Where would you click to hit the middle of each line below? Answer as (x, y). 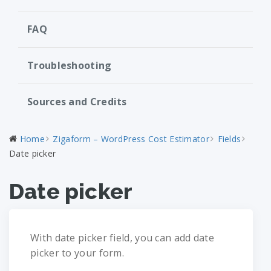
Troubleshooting (70, 65)
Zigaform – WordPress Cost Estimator (131, 139)
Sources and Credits (77, 102)
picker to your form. (77, 253)
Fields (229, 139)
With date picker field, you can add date (122, 238)
